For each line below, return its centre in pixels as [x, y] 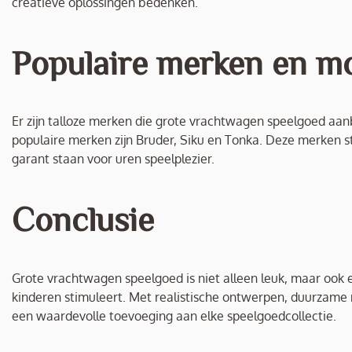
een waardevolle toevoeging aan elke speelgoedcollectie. [174, 316]
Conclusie [83, 218]
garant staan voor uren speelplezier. [113, 159]
